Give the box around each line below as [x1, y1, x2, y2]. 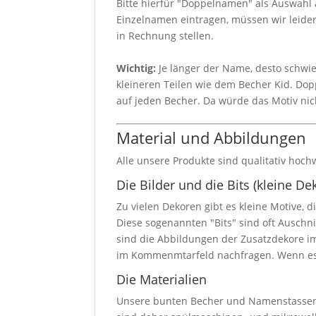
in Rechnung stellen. [116, 28, 214, 42]
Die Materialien [116, 270, 207, 288]
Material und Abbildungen [116, 126, 307, 148]
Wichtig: [116, 61, 157, 75]
